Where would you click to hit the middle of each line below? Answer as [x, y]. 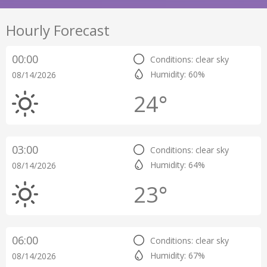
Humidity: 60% [178, 74]
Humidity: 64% [178, 165]
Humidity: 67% [178, 255]
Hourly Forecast [58, 30]
